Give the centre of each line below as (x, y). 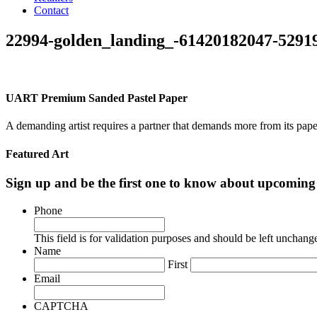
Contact (51, 10)
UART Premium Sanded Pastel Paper (97, 98)
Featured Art (37, 154)
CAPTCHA (61, 306)
